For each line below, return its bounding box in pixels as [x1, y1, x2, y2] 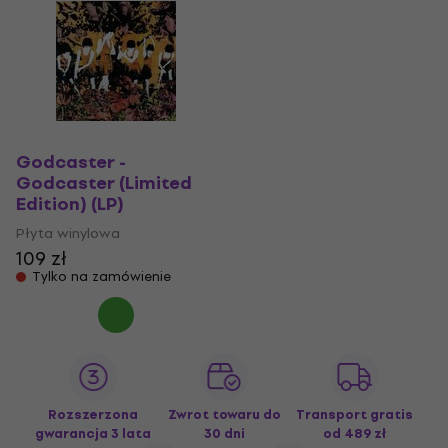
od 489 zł [323, 422, 387, 444]
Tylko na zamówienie [32, 265, 171, 287]
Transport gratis [296, 403, 414, 425]
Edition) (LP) [16, 189, 124, 219]
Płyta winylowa [16, 221, 120, 245]
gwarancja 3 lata [35, 422, 152, 444]
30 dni [203, 422, 245, 444]
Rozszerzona [48, 403, 139, 425]
